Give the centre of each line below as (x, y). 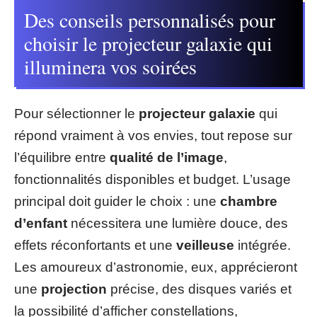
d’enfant (41, 223)
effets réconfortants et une (95, 245)
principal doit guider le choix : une (117, 201)
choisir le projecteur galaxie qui (148, 43)
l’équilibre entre (62, 157)
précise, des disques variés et (199, 289)
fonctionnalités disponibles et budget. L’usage (152, 179)
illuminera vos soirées (110, 66)
